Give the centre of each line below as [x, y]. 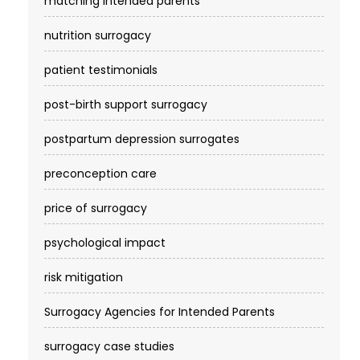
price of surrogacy [96, 209]
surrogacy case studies [109, 347]
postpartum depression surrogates [142, 139]
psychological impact [105, 243]
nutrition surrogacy [98, 36]
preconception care [100, 174]
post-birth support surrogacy [126, 105]
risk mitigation [84, 278]
